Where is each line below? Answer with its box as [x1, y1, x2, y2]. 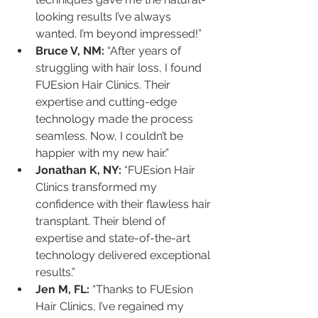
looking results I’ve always [35, 10, 174, 23]
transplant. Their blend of [35, 214, 168, 228]
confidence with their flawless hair [35, 197, 214, 211]
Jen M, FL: [35, 283, 89, 296]
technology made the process [35, 112, 196, 126]
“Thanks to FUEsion [89, 283, 196, 296]
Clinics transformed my [35, 180, 160, 194]
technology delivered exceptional [35, 248, 213, 262]
